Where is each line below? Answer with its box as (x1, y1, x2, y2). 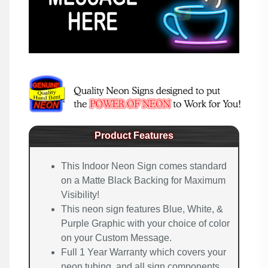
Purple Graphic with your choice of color (61, 218, 230, 229)
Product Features (95, 130, 173, 141)
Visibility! (61, 189, 99, 200)
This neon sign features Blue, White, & (61, 203, 223, 214)
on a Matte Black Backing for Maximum (61, 175, 226, 185)
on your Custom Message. (61, 232, 172, 243)
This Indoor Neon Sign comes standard (61, 160, 227, 171)
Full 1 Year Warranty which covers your (61, 246, 226, 257)
